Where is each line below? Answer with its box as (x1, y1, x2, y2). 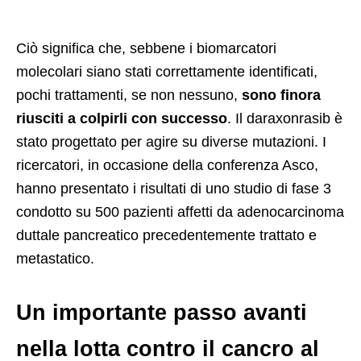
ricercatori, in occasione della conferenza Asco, (16, 156, 318, 173)
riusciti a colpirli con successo (16, 110, 227, 127)
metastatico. (16, 250, 94, 267)
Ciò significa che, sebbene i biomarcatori (16, 39, 276, 56)
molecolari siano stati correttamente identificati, (16, 63, 317, 80)
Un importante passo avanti (16, 300, 307, 325)
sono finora (242, 86, 321, 103)
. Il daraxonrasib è (227, 110, 342, 127)
